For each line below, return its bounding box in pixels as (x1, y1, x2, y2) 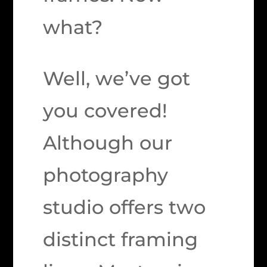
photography (43, 163, 169, 187)
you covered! (43, 99, 168, 122)
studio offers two (43, 195, 206, 219)
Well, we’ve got (43, 67, 191, 90)
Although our (43, 131, 173, 154)
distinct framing (43, 228, 198, 251)
